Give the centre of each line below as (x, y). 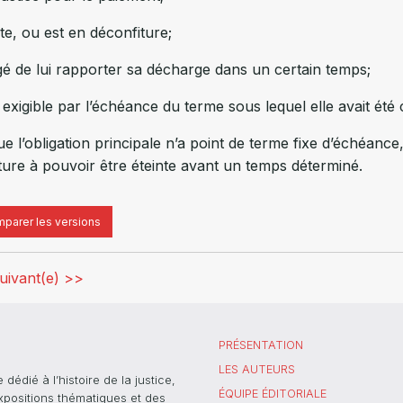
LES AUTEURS (257, 369)
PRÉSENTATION (261, 345)
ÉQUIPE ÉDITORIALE (273, 393)
